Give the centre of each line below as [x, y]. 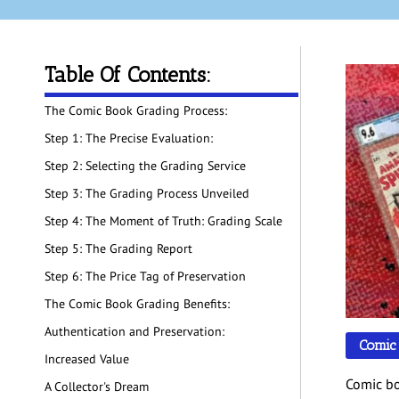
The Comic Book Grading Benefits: [137, 304]
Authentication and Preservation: [134, 332]
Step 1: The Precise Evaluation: [129, 138]
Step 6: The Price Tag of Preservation [145, 277]
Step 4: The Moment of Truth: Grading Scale [163, 221]
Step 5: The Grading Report [118, 249]
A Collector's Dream [97, 387]
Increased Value [87, 359]
